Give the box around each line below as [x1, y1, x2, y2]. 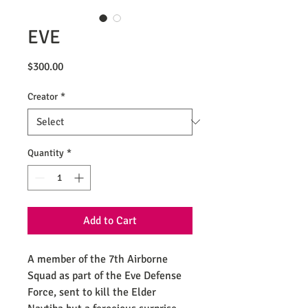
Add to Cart [83, 213, 137, 228]
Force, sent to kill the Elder [27, 285, 156, 299]
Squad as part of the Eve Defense [27, 268, 181, 283]
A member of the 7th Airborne [27, 252, 168, 266]
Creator [27, 90, 58, 102]
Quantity [27, 146, 64, 159]
